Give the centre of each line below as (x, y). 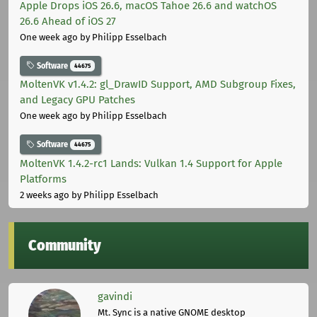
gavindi (115, 296)
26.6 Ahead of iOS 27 (68, 21)
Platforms (43, 179)
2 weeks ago (45, 195)
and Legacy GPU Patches (77, 100)
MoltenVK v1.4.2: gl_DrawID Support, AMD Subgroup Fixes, (158, 85)
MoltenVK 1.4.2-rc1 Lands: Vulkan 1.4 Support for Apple (151, 163)
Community (65, 245)
